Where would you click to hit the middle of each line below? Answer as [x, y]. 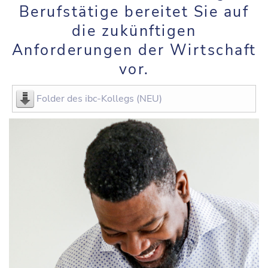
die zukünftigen [134, 31]
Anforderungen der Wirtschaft [134, 50]
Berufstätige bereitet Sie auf [134, 12]
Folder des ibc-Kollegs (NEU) [99, 99]
